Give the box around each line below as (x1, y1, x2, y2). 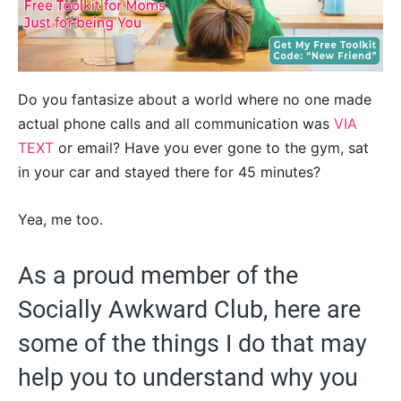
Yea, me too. (18, 209, 103, 228)
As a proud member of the (18, 260, 298, 290)
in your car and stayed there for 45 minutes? (18, 162, 320, 181)
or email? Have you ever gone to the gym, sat (54, 138, 369, 157)
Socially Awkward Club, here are (18, 294, 361, 324)
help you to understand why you (18, 363, 358, 392)
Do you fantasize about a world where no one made (18, 90, 371, 108)
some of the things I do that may (18, 328, 367, 358)
